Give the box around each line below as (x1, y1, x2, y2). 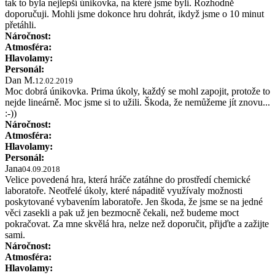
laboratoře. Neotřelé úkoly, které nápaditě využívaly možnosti (5, 185, 242, 196)
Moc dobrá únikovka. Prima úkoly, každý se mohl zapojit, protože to (5, 85, 270, 96)
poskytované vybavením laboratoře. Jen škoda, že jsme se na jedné (5, 196, 263, 207)
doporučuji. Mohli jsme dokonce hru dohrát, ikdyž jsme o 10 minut (5, 8, 264, 19)
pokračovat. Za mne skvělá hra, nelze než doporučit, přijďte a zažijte (5, 218, 269, 229)
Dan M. (5, 74, 35, 85)
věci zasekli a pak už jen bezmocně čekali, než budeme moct (5, 207, 239, 218)
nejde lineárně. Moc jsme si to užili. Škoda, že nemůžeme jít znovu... (5, 96, 270, 107)
